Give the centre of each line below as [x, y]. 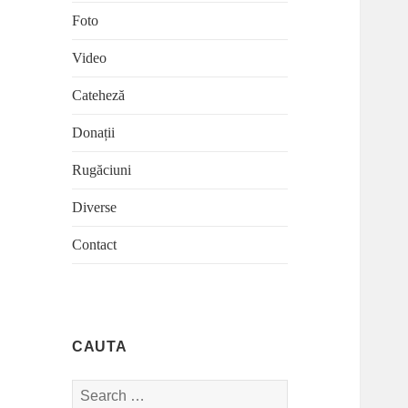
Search [91, 390]
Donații [94, 133]
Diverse [95, 208]
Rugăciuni [102, 170]
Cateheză [99, 96]
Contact [95, 245]
